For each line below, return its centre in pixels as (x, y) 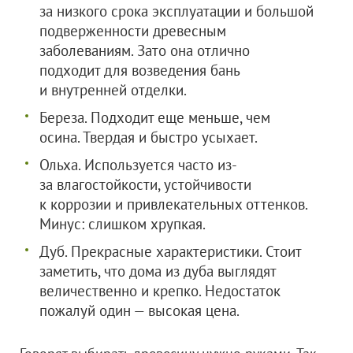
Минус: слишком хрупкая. (123, 224)
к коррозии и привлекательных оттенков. (173, 204)
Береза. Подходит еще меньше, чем (155, 117)
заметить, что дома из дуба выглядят (158, 271)
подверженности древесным (133, 31)
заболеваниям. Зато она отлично (145, 50)
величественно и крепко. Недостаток (160, 291)
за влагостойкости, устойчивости (145, 184)
